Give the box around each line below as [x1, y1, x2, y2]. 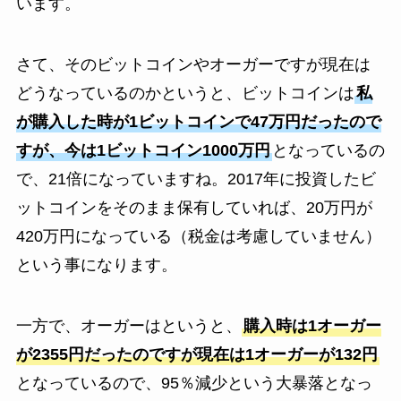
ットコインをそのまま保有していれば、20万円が [15, 199, 372, 218]
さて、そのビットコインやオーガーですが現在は [15, 55, 371, 74]
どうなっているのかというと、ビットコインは [15, 84, 354, 103]
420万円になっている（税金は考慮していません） [15, 227, 381, 246]
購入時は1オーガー [243, 316, 381, 335]
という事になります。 [15, 256, 177, 275]
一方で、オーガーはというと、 [15, 316, 242, 335]
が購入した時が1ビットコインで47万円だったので [15, 113, 381, 132]
